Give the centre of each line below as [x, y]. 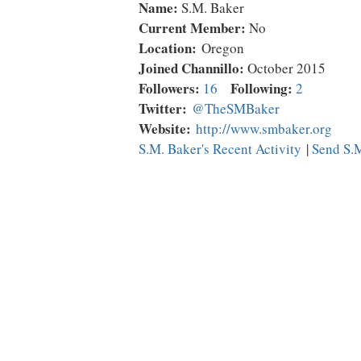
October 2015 [285, 68]
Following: [261, 89]
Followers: [169, 89]
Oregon [220, 48]
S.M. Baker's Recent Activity [220, 149]
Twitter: [163, 109]
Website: [165, 129]
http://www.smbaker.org [264, 129]
